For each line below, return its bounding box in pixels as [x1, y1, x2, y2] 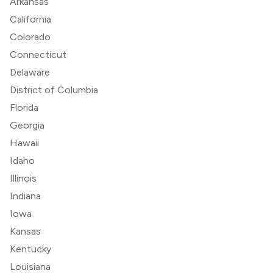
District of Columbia [10, 83, 98, 96]
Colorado [10, 30, 51, 43]
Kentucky [10, 243, 51, 255]
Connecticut [10, 48, 66, 60]
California [10, 13, 51, 25]
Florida [10, 101, 38, 113]
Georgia [10, 119, 44, 131]
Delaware [10, 66, 50, 78]
